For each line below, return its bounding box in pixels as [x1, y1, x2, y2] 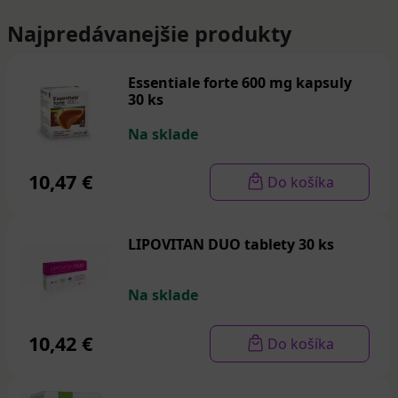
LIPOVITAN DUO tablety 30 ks [128, 235, 334, 254]
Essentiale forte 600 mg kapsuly [128, 73, 352, 92]
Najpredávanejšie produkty [7, 20, 291, 48]
